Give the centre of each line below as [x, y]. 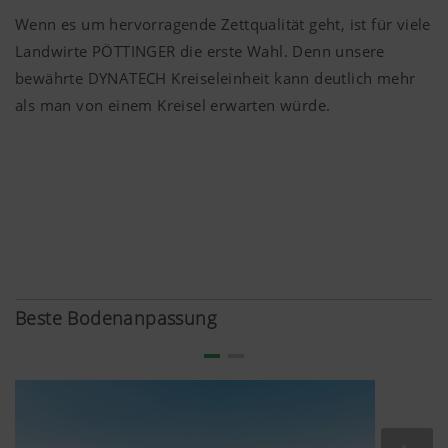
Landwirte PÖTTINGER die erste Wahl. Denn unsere [200, 50]
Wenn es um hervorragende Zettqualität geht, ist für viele [223, 23]
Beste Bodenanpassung [115, 318]
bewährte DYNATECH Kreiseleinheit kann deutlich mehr [215, 77]
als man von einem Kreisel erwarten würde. [173, 104]
